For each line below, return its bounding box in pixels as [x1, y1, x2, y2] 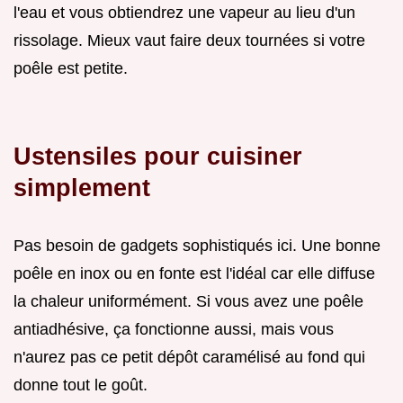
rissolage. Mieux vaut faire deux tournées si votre [13, 31, 365, 50]
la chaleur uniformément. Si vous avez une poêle [13, 292, 363, 311]
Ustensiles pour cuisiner [13, 142, 302, 171]
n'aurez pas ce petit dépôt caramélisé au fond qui [13, 348, 365, 367]
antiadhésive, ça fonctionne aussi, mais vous [13, 320, 334, 339]
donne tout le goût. [13, 376, 148, 395]
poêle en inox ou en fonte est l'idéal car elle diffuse [13, 264, 375, 283]
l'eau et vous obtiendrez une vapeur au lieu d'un [13, 4, 355, 22]
